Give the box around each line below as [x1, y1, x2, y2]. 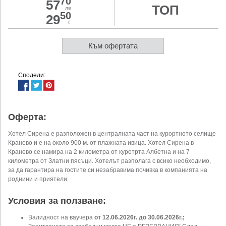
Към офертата [88, 41, 138, 50]
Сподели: [18, 72, 45, 79]
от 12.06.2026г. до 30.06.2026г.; [94, 213, 185, 221]
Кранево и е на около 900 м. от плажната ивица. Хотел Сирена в [8, 139, 194, 147]
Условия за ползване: [8, 196, 106, 206]
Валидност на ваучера [28, 213, 94, 221]
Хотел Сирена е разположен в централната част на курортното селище [8, 130, 216, 138]
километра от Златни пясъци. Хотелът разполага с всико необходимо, [8, 157, 211, 165]
